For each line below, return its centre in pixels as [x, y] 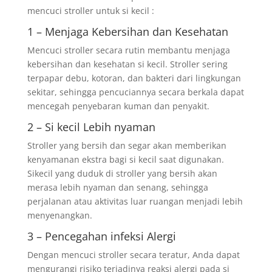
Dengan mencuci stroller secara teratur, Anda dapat [133, 254]
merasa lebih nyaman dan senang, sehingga [117, 187]
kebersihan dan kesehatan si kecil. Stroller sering [127, 64]
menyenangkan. [59, 215]
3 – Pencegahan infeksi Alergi [101, 236]
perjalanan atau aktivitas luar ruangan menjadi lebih [135, 201]
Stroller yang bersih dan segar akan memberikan [127, 145]
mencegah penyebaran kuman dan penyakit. [118, 106]
